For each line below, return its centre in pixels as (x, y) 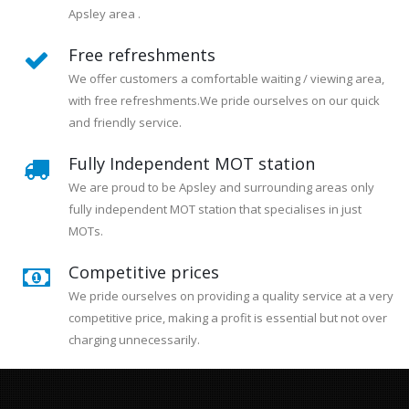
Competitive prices (144, 272)
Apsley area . (105, 14)
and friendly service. (125, 122)
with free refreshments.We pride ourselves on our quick (224, 100)
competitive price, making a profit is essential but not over (228, 318)
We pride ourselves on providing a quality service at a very (231, 296)
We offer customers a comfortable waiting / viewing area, (226, 79)
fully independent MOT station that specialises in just (215, 209)
